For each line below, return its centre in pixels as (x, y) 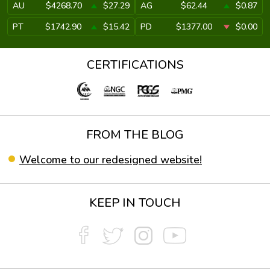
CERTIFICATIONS (135, 65)
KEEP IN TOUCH (135, 203)
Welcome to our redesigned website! (111, 160)
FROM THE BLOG (135, 135)
